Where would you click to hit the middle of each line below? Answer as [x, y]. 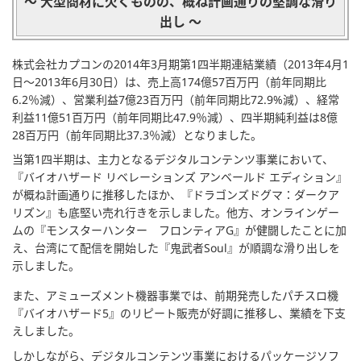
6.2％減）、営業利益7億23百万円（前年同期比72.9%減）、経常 [176, 100]
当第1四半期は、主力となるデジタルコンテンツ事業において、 [173, 160]
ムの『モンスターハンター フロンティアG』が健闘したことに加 [179, 230]
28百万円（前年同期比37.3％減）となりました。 [137, 135]
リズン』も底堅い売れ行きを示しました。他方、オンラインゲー [176, 213]
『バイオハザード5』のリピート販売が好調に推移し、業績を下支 [179, 313]
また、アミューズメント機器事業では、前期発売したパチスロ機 [175, 296]
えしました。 [46, 331]
